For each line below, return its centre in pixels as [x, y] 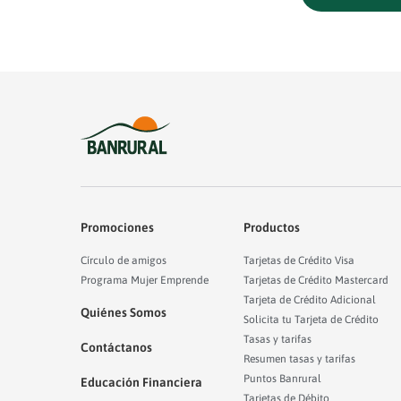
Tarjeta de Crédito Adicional [310, 299]
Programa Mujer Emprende [145, 280]
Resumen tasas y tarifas [300, 358]
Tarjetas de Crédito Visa [299, 260]
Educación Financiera [141, 382]
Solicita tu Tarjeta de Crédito [311, 319]
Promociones [117, 227]
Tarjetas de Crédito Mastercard [316, 280]
